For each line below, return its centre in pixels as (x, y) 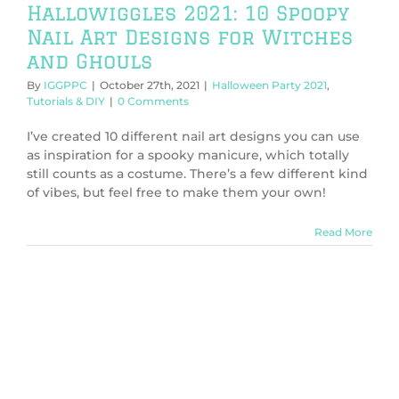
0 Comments (153, 102)
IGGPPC (65, 85)
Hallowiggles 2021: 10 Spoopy (188, 13)
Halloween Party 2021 (269, 85)
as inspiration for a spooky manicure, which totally (188, 155)
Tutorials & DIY (66, 102)
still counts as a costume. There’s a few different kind (197, 174)
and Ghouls (90, 61)
